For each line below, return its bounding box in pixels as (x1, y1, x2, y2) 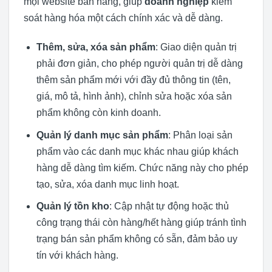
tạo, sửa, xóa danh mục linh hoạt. (36, 178, 179, 189)
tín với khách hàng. (36, 250, 118, 261)
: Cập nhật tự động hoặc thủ (109, 201, 229, 212)
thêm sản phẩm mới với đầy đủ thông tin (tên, (36, 75, 231, 85)
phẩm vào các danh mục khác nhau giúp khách (36, 146, 239, 157)
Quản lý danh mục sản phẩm (36, 129, 168, 140)
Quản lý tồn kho (36, 201, 109, 212)
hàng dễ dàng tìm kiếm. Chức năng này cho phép (36, 162, 248, 173)
